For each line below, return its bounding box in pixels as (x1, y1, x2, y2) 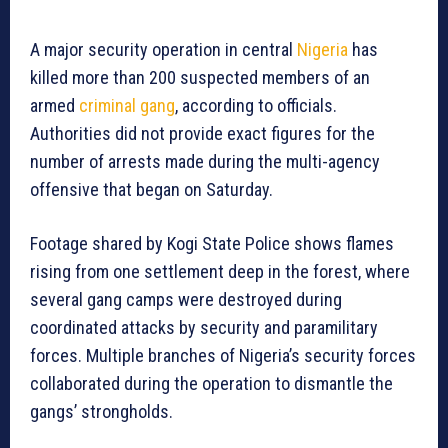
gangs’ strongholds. (30, 401, 173, 423)
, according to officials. (175, 95, 337, 117)
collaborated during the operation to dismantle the (30, 373, 393, 395)
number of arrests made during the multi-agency (30, 151, 380, 173)
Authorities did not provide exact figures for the (30, 123, 375, 145)
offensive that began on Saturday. (30, 179, 273, 201)
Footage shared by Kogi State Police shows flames (30, 233, 394, 255)
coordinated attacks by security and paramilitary (30, 317, 378, 339)
